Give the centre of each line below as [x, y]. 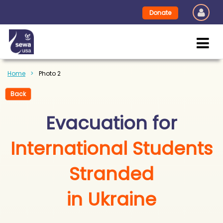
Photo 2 [50, 73]
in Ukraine [111, 199]
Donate [160, 13]
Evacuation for [111, 123]
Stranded [111, 174]
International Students [111, 149]
